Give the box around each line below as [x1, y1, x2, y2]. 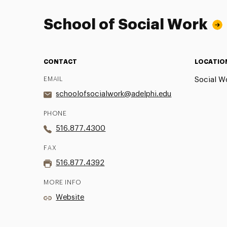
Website [56, 193, 85, 201]
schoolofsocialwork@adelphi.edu [56, 90, 172, 98]
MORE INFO [44, 179, 82, 185]
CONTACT [44, 58, 78, 65]
